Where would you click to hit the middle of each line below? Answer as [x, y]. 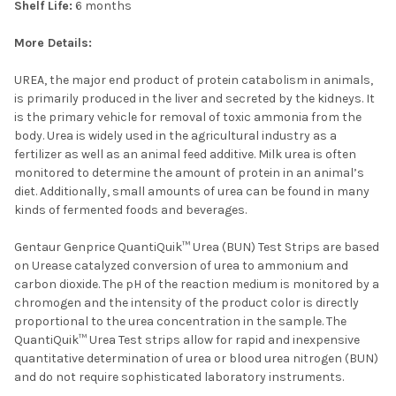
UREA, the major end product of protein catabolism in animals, [194, 80]
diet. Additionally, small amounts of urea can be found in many [192, 191]
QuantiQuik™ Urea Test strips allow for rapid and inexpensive [187, 339]
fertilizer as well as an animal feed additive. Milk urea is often [185, 154]
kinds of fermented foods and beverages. [130, 209]
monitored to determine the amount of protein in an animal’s [189, 172]
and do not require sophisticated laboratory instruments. [179, 377]
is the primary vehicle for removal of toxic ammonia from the [188, 117]
